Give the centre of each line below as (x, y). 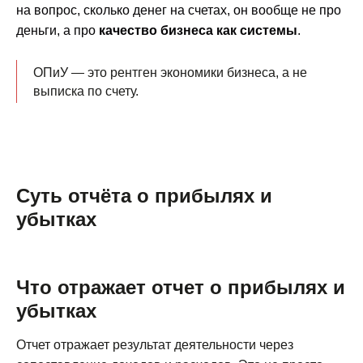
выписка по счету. (86, 92)
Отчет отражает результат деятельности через (155, 345)
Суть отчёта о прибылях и (144, 196)
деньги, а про (58, 31)
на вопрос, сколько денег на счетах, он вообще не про (179, 11)
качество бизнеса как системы (198, 31)
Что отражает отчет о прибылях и (181, 288)
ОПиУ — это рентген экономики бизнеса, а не (170, 73)
